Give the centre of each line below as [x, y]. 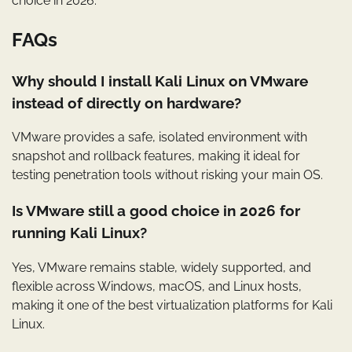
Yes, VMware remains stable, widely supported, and [161, 267]
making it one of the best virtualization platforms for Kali [172, 305]
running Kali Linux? [79, 233]
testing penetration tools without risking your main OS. [167, 175]
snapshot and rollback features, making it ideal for [156, 156]
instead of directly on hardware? [126, 103]
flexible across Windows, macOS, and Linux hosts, [157, 286]
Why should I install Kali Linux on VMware [160, 81]
